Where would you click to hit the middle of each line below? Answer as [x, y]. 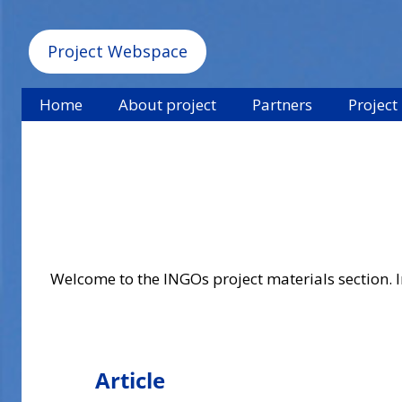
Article [130, 380]
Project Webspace [118, 52]
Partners [282, 104]
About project [167, 104]
